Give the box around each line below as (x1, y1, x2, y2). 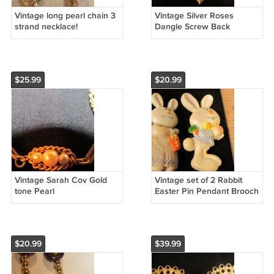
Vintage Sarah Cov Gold (14, 174, 107, 185)
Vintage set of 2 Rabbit (154, 174, 242, 185)
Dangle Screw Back (154, 21, 230, 32)
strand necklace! (14, 21, 78, 32)
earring (154, 32, 182, 43)
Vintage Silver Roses (154, 10, 234, 21)
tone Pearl (14, 185, 54, 196)
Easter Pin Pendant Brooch (154, 185, 259, 196)
